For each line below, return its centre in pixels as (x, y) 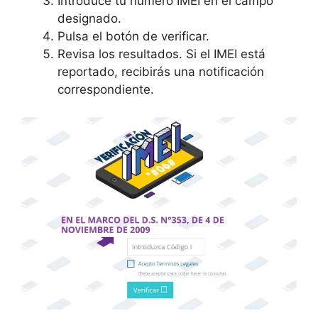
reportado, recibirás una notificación (161, 72)
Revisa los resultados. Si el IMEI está (161, 54)
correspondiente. (106, 89)
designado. (89, 18)
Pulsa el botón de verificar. (133, 36)
